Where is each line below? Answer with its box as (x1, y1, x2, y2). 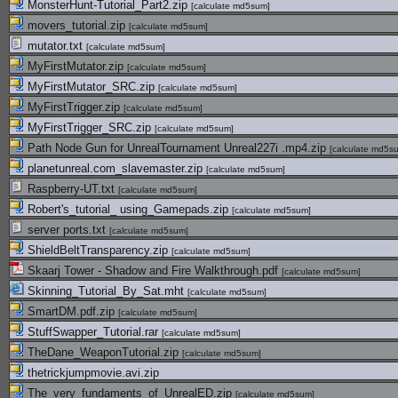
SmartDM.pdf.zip (24, 305, 118, 318)
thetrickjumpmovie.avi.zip (24, 366, 159, 379)
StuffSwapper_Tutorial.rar (24, 325, 162, 338)
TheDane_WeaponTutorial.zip (24, 346, 182, 359)
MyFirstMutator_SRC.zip (24, 80, 158, 93)
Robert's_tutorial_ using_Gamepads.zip (24, 203, 232, 216)
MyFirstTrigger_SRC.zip (24, 121, 155, 134)
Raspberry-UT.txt (24, 182, 118, 195)
